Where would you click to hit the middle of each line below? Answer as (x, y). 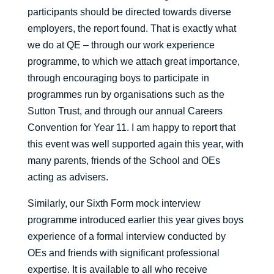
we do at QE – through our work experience (121, 45)
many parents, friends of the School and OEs (124, 161)
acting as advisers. (68, 177)
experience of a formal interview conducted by (126, 237)
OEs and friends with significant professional (123, 253)
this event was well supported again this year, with (135, 144)
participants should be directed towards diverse (129, 12)
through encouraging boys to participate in (118, 78)
